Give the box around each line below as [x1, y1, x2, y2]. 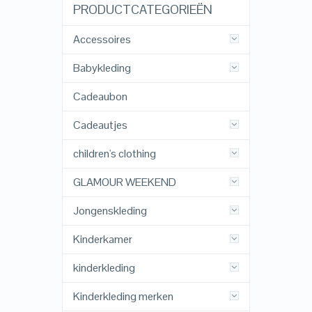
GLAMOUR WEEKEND [72, 174, 176, 189]
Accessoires [72, 31, 131, 47]
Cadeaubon [72, 88, 127, 104]
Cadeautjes [72, 117, 127, 132]
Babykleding [72, 60, 131, 75]
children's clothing [72, 146, 156, 161]
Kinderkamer [72, 231, 132, 247]
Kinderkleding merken [72, 288, 173, 304]
